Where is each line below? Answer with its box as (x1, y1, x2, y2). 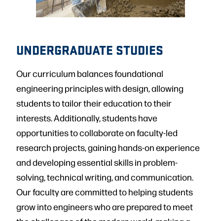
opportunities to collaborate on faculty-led (16, 126, 178, 138)
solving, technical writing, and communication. (16, 171, 193, 183)
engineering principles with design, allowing (16, 82, 184, 94)
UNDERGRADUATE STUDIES (16, 40, 163, 58)
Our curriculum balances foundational (16, 67, 163, 79)
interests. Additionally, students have (16, 111, 157, 123)
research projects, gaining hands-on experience (16, 141, 200, 153)
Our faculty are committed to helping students (16, 185, 193, 197)
